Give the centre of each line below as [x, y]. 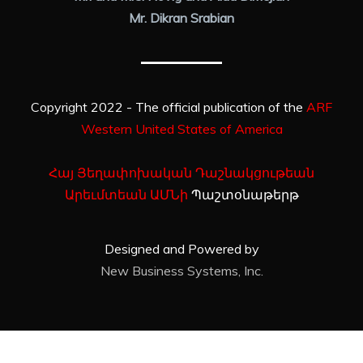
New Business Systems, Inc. [181, 270]
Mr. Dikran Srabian [181, 17]
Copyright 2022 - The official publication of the [169, 107]
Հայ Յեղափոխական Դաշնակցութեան [181, 172]
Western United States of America [181, 128]
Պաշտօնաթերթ [243, 194]
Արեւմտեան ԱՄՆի [126, 194]
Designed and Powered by [181, 248]
